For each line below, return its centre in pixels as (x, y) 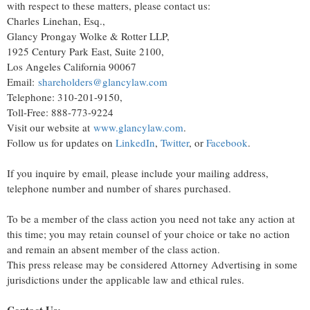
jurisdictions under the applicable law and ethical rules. (126, 280)
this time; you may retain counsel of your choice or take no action (148, 234)
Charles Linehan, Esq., (56, 21)
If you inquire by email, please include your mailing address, (138, 173)
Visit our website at (50, 128)
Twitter (175, 143)
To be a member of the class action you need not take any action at (151, 219)
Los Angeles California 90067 (72, 67)
